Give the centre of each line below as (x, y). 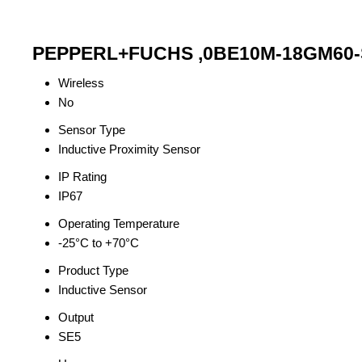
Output (76, 317)
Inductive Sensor (103, 290)
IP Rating (82, 177)
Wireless (81, 83)
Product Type (93, 270)
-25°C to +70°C (99, 243)
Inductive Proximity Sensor (129, 149)
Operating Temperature (119, 223)
